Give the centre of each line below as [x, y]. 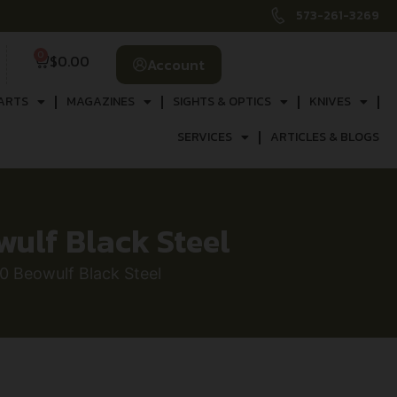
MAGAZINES [100, 101]
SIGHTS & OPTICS [222, 101]
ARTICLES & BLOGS [324, 137]
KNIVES [330, 101]
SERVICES [204, 137]
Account [175, 65]
